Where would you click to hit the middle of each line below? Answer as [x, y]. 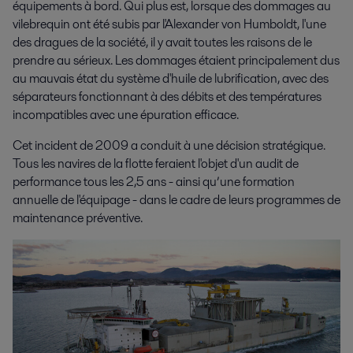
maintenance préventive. [78, 217]
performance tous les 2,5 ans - [94, 181]
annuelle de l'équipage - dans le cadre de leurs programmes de [176, 199]
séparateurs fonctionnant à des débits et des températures [167, 96]
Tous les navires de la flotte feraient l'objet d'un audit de [156, 163]
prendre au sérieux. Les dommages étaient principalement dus [176, 60]
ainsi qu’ [198, 181]
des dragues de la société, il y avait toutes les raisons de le [162, 42]
